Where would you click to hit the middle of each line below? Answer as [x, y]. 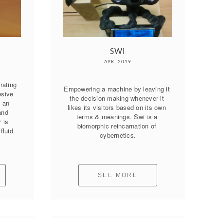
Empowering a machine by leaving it [117, 89]
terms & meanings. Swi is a [117, 117]
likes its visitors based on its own [117, 108]
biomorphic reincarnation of [117, 126]
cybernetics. [118, 135]
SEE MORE [118, 175]
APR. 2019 [118, 62]
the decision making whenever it [117, 98]
